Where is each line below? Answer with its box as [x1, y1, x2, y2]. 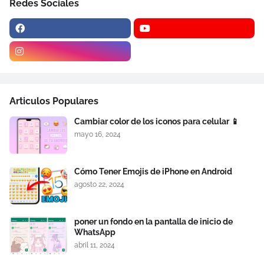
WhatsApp [74, 227, 115, 237]
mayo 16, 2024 [74, 130, 121, 138]
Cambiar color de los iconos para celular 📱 [74, 117, 239, 126]
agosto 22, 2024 [74, 180, 124, 189]
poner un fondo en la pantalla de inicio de [74, 217, 233, 226]
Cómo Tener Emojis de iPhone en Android [74, 167, 232, 176]
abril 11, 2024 [74, 241, 115, 249]
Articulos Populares [9, 95, 98, 107]
